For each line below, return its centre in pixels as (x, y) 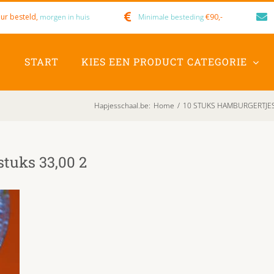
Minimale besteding (172, 17)
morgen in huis (64, 17)
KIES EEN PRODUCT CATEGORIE (164, 61)
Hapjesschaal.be (121, 105)
